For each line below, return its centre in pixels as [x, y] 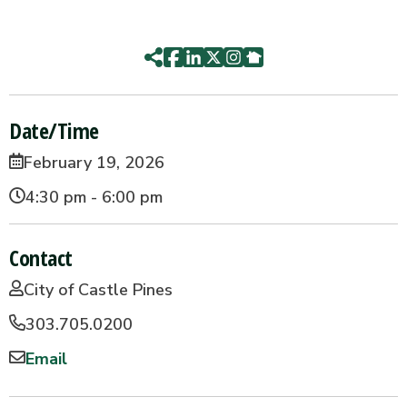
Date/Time [54, 130]
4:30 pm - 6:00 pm [94, 197]
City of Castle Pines [98, 290]
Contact [41, 258]
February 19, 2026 [94, 163]
